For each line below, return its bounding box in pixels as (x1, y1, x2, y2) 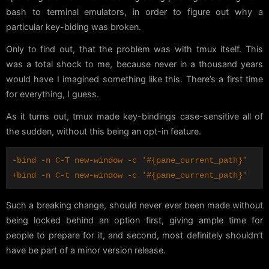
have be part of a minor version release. (6, 245, 166, 256)
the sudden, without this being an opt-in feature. (6, 125, 201, 136)
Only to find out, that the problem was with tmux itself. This (6, 43, 263, 54)
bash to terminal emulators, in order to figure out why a (6, 6, 263, 17)
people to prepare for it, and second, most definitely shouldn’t (6, 230, 263, 241)
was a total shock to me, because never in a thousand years (6, 58, 263, 69)
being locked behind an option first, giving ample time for (6, 215, 263, 226)
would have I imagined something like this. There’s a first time (6, 73, 263, 84)
